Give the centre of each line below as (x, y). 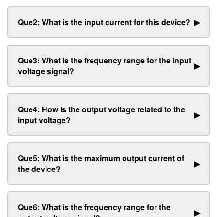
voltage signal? (46, 71)
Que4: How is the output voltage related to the (101, 109)
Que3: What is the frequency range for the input (104, 60)
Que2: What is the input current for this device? (104, 22)
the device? (39, 169)
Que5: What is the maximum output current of (101, 158)
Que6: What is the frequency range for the (94, 207)
